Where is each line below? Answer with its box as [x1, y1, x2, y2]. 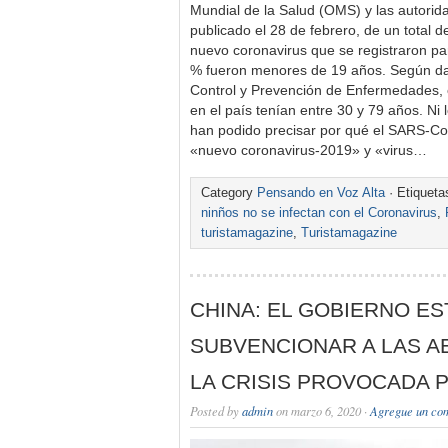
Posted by [190, 403, 242, 419]
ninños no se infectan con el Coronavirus [201, 206, 437, 220]
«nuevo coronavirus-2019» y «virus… [190, 143, 427, 158]
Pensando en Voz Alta [257, 186, 385, 200]
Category [201, 186, 257, 200]
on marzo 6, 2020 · [273, 403, 370, 419]
